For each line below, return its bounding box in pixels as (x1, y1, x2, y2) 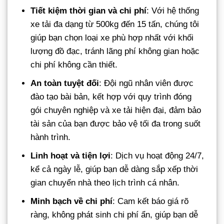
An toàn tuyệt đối (30, 78, 99, 88)
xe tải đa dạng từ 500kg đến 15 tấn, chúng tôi (30, 19, 199, 29)
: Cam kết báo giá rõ (112, 196, 189, 206)
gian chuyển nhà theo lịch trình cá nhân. (30, 177, 180, 187)
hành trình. (30, 132, 71, 142)
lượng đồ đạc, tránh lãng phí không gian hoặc (30, 46, 200, 56)
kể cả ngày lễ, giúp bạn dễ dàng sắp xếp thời (30, 164, 198, 174)
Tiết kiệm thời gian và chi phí (30, 5, 147, 15)
